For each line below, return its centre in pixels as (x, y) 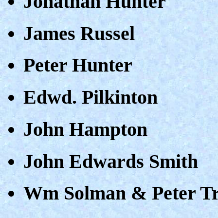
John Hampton (85, 129)
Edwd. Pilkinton (91, 97)
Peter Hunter (78, 65)
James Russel (79, 33)
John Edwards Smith (111, 161)
